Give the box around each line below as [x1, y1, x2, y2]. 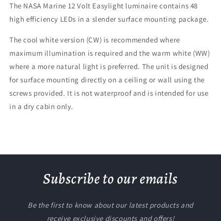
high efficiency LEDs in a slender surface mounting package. [9, 14, 209, 24]
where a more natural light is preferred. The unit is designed [9, 62, 209, 71]
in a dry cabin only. [9, 102, 74, 111]
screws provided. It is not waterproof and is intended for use [9, 88, 209, 98]
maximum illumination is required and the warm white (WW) [9, 48, 210, 58]
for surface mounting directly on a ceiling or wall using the [9, 75, 205, 84]
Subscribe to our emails [43, 169, 178, 188]
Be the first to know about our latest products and [27, 200, 193, 210]
